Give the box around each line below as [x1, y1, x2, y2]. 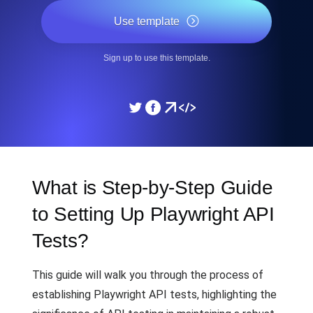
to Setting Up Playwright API [32, 203, 275, 225]
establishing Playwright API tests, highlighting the [32, 288, 277, 301]
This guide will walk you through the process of [32, 268, 263, 282]
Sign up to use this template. [103, 53, 210, 63]
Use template [114, 15, 180, 27]
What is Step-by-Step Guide [32, 177, 273, 198]
